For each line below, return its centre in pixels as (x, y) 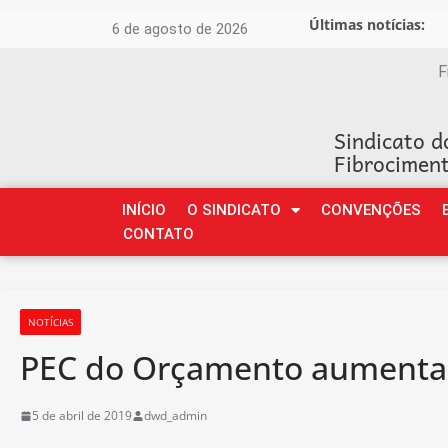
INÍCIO (144, 210)
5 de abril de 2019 (82, 415)
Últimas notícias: (367, 24)
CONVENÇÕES (371, 210)
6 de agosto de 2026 (180, 29)
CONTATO (158, 234)
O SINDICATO (234, 210)
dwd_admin (175, 415)
